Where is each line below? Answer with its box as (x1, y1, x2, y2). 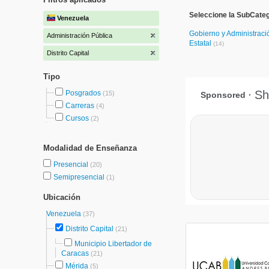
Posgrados (65, 89, 101, 97)
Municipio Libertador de (74, 240, 152, 248)
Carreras (65, 101, 94, 110)
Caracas (61, 249, 89, 258)
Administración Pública (47, 32, 112, 39)
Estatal (189, 39, 213, 47)
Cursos (65, 114, 89, 122)
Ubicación (43, 193, 80, 202)
